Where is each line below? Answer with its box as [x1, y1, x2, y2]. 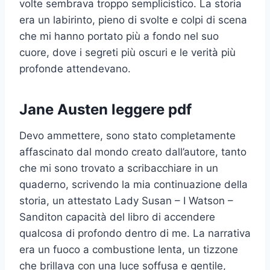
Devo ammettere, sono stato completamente [19, 129, 236, 142]
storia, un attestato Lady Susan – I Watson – [19, 194, 233, 207]
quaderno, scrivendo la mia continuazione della [19, 178, 248, 190]
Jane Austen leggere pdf [19, 100, 192, 118]
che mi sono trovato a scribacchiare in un [19, 162, 218, 174]
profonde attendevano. [19, 62, 131, 75]
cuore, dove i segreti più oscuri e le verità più [19, 46, 236, 58]
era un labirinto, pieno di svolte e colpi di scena [19, 13, 247, 26]
